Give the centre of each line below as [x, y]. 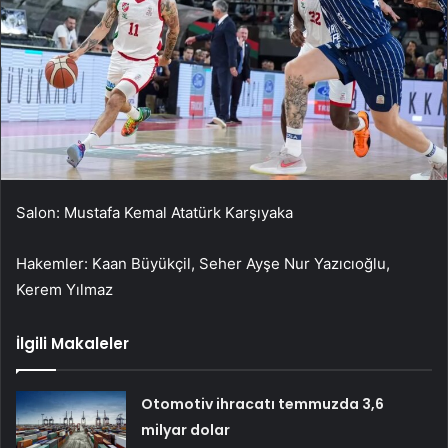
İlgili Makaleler [72, 344]
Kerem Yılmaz [64, 290]
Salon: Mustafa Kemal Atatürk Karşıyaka [154, 213]
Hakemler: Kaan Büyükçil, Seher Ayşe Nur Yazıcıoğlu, [203, 264]
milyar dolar [186, 430]
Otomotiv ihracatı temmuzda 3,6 [263, 404]
